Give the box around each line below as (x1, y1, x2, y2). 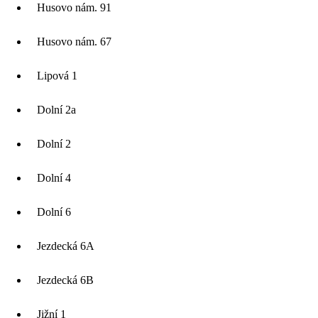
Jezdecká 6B (37, 274, 94, 287)
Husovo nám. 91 (37, 1, 111, 14)
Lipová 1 (37, 70, 77, 82)
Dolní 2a (37, 104, 76, 116)
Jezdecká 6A (37, 240, 94, 253)
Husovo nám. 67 (37, 35, 111, 48)
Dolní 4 (37, 172, 71, 185)
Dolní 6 (37, 206, 71, 219)
